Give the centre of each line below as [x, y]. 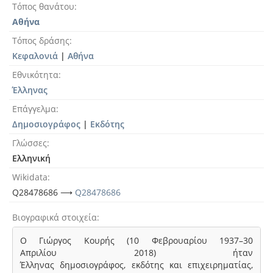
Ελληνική [31, 158]
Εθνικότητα [35, 75]
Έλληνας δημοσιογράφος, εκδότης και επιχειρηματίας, [136, 265]
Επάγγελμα [34, 109]
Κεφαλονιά [35, 56]
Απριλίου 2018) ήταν [136, 253]
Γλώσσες [30, 143]
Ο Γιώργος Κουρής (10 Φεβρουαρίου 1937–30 [136, 240]
